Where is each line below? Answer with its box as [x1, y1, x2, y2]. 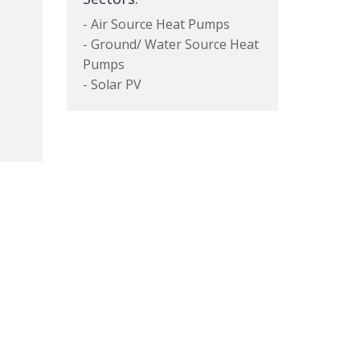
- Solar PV [83, 76, 142, 93]
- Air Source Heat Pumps [83, 15, 231, 33]
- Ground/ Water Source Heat [83, 35, 260, 53]
